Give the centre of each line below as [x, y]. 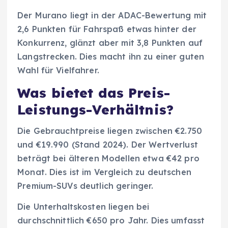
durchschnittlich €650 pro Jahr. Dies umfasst [111, 221]
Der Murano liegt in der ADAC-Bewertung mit [112, 15]
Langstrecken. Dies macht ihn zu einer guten [111, 56]
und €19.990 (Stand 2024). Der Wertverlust [108, 144]
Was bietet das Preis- [94, 93]
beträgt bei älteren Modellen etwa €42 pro [108, 158]
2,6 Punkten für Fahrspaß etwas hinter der [107, 29]
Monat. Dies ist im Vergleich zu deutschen [104, 172]
